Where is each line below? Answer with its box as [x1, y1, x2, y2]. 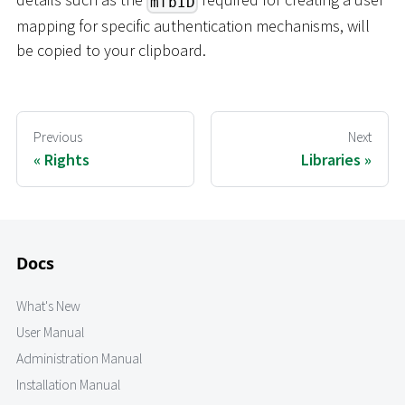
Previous [33, 128, 82, 146]
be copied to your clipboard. [16, 40, 206, 61]
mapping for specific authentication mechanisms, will [16, 15, 370, 37]
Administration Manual [16, 350, 142, 368]
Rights [44, 148, 89, 170]
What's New [16, 297, 80, 316]
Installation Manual [16, 376, 120, 394]
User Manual [16, 324, 84, 342]
